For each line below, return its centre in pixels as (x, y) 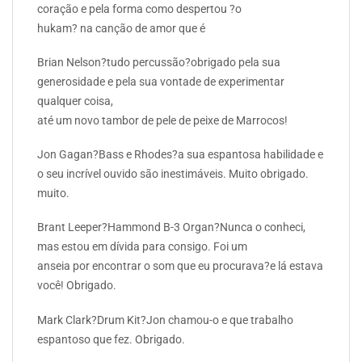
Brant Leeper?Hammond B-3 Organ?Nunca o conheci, (171, 227)
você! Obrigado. (77, 286)
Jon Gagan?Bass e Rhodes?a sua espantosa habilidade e (180, 155)
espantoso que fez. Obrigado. (111, 339)
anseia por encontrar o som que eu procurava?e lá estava (180, 266)
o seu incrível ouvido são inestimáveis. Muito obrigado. (173, 174)
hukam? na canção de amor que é (121, 28)
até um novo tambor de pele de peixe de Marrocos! (162, 120)
